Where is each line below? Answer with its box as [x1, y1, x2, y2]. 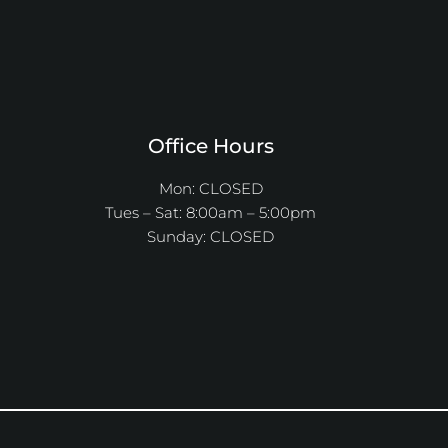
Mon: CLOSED [158, 178, 263, 198]
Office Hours [147, 133, 274, 158]
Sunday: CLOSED [147, 226, 275, 246]
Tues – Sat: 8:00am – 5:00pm [105, 202, 317, 222]
